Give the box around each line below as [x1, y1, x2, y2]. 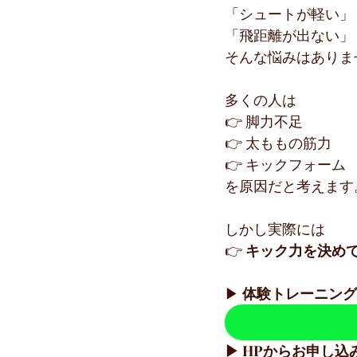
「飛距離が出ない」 [225, 25, 354, 45]
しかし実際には [225, 219, 325, 238]
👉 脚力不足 [225, 112, 303, 131]
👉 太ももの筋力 [225, 133, 331, 152]
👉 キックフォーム [225, 155, 346, 174]
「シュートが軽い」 [225, 4, 354, 23]
